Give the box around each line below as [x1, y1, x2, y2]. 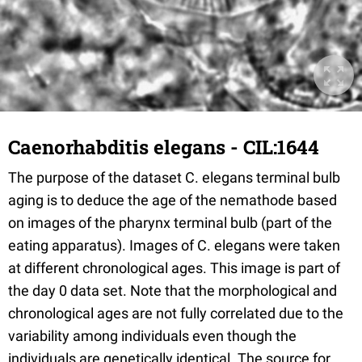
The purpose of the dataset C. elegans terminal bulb [8, 169, 340, 186]
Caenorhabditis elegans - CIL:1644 [8, 134, 319, 160]
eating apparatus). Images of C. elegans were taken [8, 237, 340, 254]
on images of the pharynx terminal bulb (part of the [8, 214, 332, 231]
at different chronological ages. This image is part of [8, 259, 340, 276]
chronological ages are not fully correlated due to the [8, 305, 343, 322]
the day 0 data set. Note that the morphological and [8, 282, 337, 299]
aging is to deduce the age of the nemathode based [8, 192, 337, 208]
